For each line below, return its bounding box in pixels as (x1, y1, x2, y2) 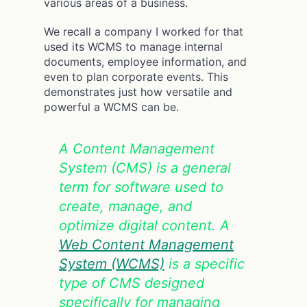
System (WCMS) (59, 255, 164, 272)
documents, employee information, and (44, 54, 247, 69)
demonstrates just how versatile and (44, 84, 232, 99)
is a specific (164, 255, 245, 272)
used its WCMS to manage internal (44, 39, 223, 53)
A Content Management (59, 140, 214, 157)
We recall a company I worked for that (44, 24, 243, 38)
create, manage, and (59, 197, 192, 214)
